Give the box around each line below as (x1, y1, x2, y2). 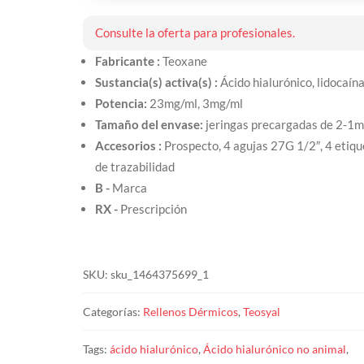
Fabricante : (94, 54, 162, 69)
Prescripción (117, 201, 187, 217)
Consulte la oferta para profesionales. (94, 25, 295, 41)
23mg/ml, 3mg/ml (149, 96, 243, 111)
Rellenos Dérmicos (142, 304, 238, 318)
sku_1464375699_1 (110, 266, 209, 281)
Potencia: (94, 96, 149, 111)
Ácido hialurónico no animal (202, 341, 346, 356)
